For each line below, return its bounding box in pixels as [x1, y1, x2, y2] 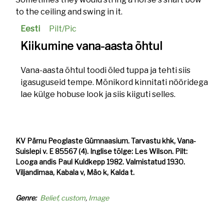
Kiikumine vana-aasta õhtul [20, 39, 163, 52]
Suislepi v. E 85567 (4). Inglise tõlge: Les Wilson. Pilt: [15, 147, 188, 155]
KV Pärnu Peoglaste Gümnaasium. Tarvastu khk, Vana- [15, 136, 196, 145]
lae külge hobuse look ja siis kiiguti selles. [20, 89, 176, 99]
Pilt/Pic [49, 24, 77, 33]
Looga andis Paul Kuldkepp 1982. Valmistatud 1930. [15, 157, 185, 166]
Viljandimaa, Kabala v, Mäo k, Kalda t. [15, 168, 135, 176]
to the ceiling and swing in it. [15, 7, 124, 16]
